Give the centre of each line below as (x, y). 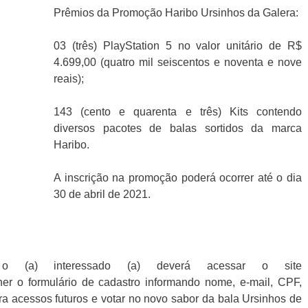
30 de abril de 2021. (102, 195)
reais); (69, 79)
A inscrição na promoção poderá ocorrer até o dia (178, 178)
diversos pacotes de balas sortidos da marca (178, 129)
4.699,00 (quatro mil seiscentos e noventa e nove (178, 63)
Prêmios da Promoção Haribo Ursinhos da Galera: (176, 13)
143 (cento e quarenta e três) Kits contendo (178, 112)
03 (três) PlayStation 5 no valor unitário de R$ (178, 46)
